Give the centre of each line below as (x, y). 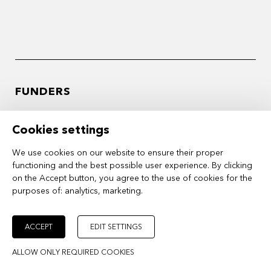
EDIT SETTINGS (116, 227)
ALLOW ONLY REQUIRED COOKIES (73, 252)
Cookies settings (61, 130)
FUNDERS (43, 92)
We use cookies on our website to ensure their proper (118, 153)
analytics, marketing (103, 191)
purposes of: (38, 191)
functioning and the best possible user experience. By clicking (132, 165)
